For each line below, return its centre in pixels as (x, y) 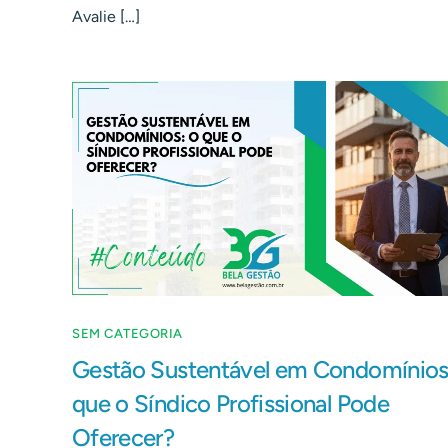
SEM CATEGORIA (127, 334)
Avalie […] (106, 16)
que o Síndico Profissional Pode (230, 404)
